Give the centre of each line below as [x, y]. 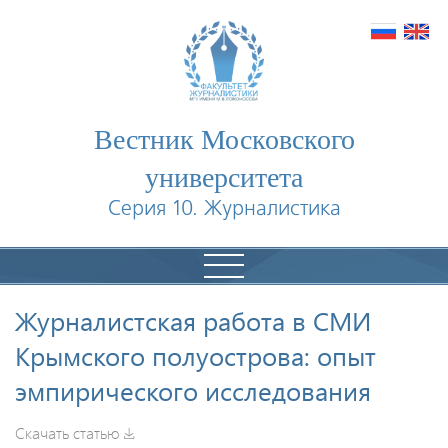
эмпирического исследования [193, 390]
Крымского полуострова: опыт [195, 355]
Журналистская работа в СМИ [193, 320]
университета [224, 175]
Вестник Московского [224, 137]
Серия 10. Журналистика [224, 209]
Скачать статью [67, 432]
